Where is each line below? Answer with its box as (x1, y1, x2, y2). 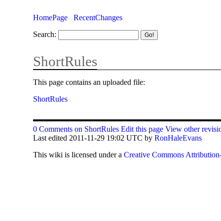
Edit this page (121, 125, 164, 134)
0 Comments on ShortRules (33, 125, 119, 134)
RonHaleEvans (154, 134, 202, 143)
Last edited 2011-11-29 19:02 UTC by (33, 134, 155, 143)
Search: (33, 30, 57, 38)
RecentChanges (73, 13, 122, 22)
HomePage (33, 13, 68, 22)
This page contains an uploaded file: (33, 77, 146, 86)
